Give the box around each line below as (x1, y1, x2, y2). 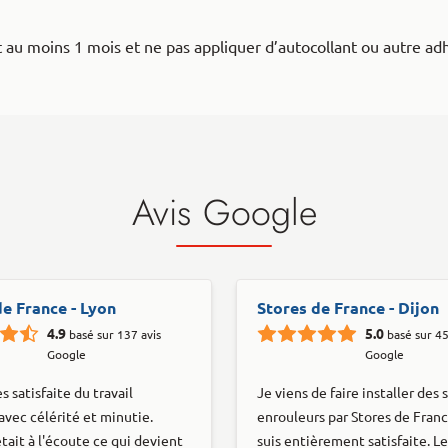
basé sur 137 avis (69, 327, 161, 341)
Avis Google (131, 185, 317, 239)
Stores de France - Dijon (257, 298, 439, 317)
